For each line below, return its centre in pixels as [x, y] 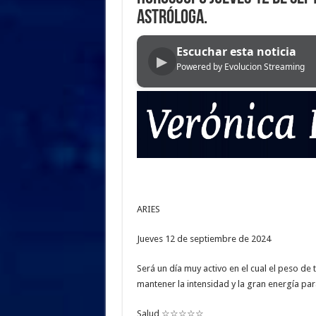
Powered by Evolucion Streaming [240, 67]
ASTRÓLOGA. [172, 18]
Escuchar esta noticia [236, 51]
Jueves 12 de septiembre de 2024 [203, 239]
